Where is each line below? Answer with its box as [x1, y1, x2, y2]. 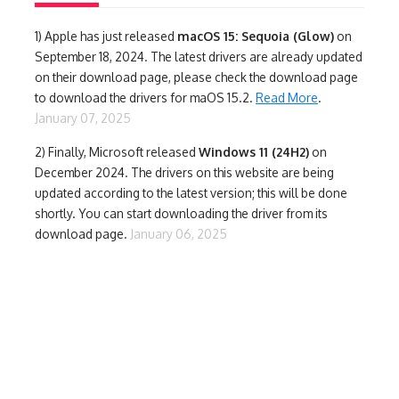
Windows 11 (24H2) [199, 143, 309, 159]
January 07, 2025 [35, 110, 131, 126]
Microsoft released [89, 143, 199, 159]
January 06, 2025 [130, 225, 227, 241]
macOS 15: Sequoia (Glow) [177, 28, 334, 44]
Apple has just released [45, 28, 177, 44]
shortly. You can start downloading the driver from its [35, 205, 328, 221]
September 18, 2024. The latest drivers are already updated [35, 48, 362, 64]
